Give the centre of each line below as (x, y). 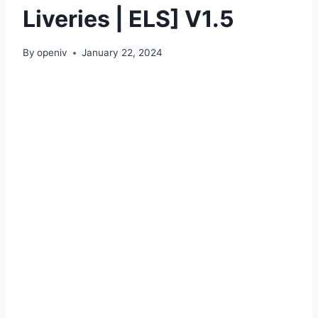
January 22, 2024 (122, 53)
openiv (53, 53)
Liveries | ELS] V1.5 (128, 18)
